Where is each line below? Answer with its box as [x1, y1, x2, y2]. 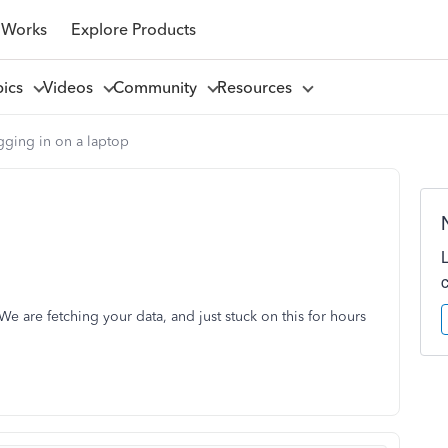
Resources [216, 77, 300, 97]
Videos [42, 77, 101, 97]
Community [112, 77, 205, 97]
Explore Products [70, 19, 196, 39]
